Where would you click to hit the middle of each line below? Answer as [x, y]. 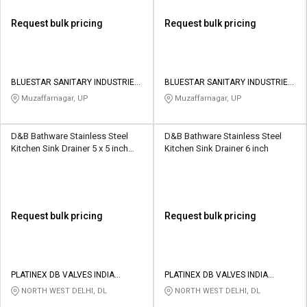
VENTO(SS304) [40, 160]
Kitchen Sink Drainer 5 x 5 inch [70, 148]
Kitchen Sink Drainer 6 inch [217, 148]
